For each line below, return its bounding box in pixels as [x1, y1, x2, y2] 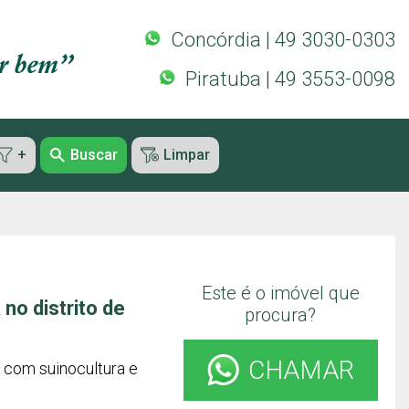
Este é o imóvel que [201, 282, 360, 304]
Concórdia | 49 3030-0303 [171, 27, 395, 51]
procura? [245, 304, 317, 326]
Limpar [163, 146, 210, 163]
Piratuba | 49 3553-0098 [185, 67, 395, 90]
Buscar [69, 146, 118, 163]
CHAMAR [247, 355, 354, 385]
